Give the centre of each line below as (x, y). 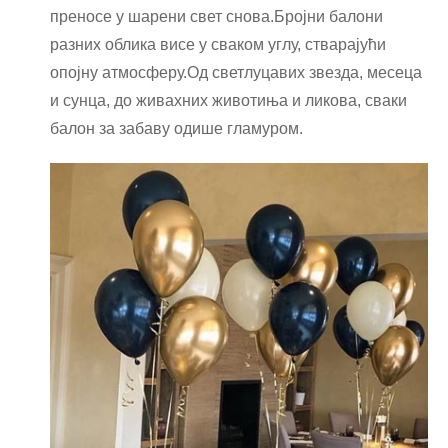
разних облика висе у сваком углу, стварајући (218, 44)
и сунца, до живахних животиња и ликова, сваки (228, 100)
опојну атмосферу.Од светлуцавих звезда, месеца (236, 72)
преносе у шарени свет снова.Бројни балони (216, 16)
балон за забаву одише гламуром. (176, 128)
